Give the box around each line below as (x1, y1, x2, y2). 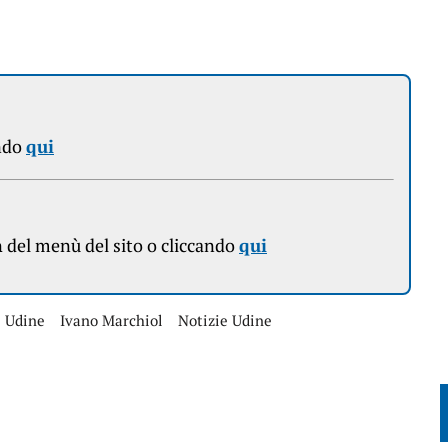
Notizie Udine (178, 310, 272, 330)
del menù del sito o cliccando (3, 233, 239, 257)
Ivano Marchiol (60, 310, 163, 330)
